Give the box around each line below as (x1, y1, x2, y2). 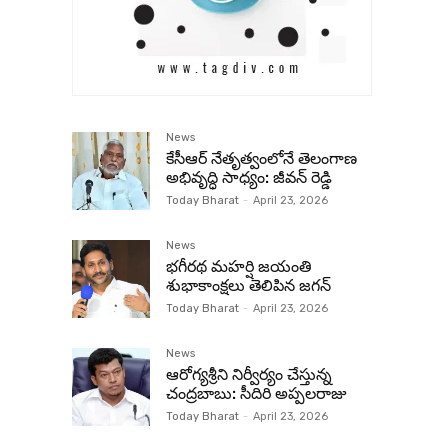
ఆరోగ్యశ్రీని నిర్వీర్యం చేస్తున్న (166, 365, 332, 384)
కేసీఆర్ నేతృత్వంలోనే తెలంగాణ (166, 149, 357, 168)
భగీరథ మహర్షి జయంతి (166, 257, 312, 276)
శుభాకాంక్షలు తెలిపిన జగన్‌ (166, 276, 331, 295)
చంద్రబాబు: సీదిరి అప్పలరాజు (166, 384, 346, 403)
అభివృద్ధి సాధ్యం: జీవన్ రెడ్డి (166, 168, 332, 187)
